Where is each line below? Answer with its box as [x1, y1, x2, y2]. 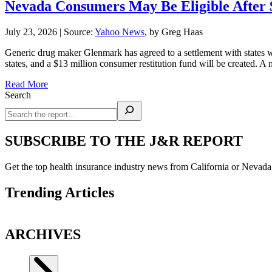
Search [5, 89, 31, 100]
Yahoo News [95, 26, 144, 37]
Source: [64, 26, 95, 37]
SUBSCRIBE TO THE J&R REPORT [5, 132, 243, 149]
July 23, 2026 [5, 26, 57, 37]
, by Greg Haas [144, 26, 203, 37]
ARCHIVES [5, 226, 81, 243]
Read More [5, 78, 48, 89]
